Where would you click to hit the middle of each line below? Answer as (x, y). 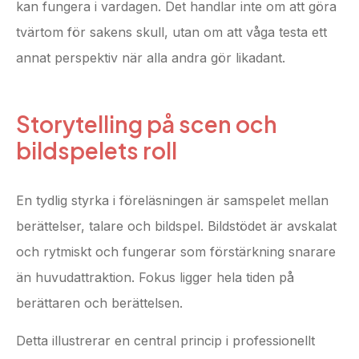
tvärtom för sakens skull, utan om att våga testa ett (171, 32)
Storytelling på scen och (147, 124)
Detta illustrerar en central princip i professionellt (165, 340)
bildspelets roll (97, 151)
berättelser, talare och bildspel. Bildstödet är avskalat (176, 226)
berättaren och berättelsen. (99, 303)
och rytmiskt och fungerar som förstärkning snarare (176, 252)
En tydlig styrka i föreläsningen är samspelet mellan (172, 201)
